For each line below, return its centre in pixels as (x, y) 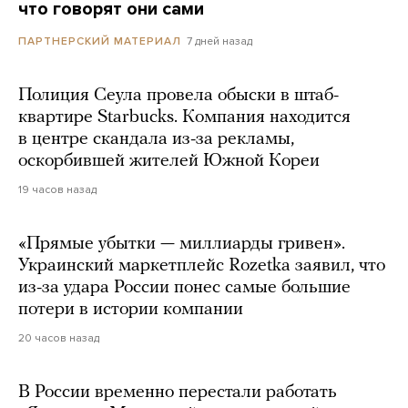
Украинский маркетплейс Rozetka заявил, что (202, 266)
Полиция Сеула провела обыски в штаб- (178, 96)
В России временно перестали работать (178, 393)
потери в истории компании (131, 310)
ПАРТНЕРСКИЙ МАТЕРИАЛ (100, 41)
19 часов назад (57, 190)
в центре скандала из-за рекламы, (156, 140)
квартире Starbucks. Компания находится (184, 118)
